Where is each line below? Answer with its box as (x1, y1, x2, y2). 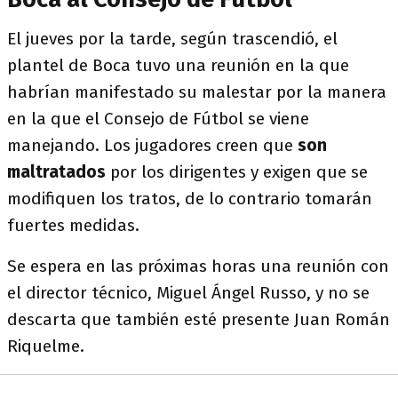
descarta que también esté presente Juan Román (7, 309, 390, 330)
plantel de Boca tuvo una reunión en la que (7, 55, 349, 76)
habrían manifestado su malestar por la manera (7, 82, 386, 102)
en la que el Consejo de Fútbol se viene (7, 108, 309, 129)
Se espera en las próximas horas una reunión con (7, 256, 389, 276)
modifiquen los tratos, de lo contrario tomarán (7, 188, 372, 209)
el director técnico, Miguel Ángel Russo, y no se (7, 283, 370, 303)
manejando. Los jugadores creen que (7, 135, 298, 155)
